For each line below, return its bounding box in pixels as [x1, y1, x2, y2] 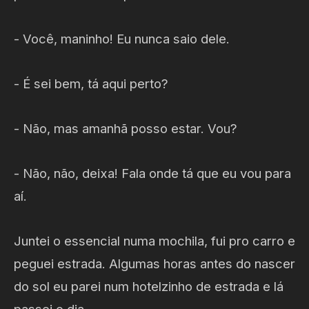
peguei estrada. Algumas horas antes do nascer [14, 255, 295, 271]
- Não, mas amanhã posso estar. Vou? [14, 120, 237, 136]
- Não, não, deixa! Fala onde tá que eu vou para [14, 165, 291, 181]
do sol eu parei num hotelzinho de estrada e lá [14, 278, 283, 294]
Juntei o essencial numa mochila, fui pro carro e [14, 232, 295, 248]
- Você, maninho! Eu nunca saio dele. [14, 30, 230, 46]
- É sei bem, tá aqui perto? [14, 75, 168, 91]
